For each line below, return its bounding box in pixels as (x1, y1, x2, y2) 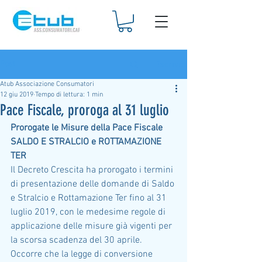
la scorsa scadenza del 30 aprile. (11, 235, 144, 246)
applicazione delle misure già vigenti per (11, 220, 174, 232)
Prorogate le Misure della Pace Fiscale (11, 122, 165, 134)
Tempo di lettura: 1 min (35, 91, 103, 99)
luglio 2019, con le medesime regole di (11, 206, 168, 218)
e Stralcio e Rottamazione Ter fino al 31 (11, 192, 169, 204)
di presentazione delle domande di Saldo (11, 178, 177, 190)
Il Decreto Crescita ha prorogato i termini (11, 164, 175, 176)
